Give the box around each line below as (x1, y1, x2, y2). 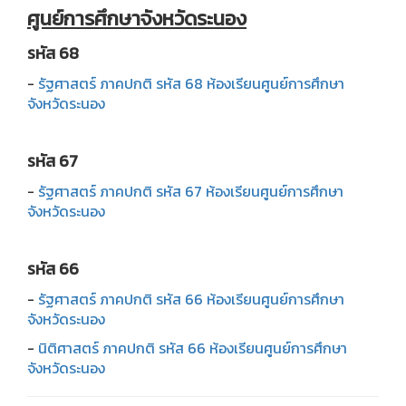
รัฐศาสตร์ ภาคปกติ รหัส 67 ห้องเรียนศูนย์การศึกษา (38, 179, 343, 202)
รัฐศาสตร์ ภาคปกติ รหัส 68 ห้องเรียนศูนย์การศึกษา (38, 72, 344, 94)
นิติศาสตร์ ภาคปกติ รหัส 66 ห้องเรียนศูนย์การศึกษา (38, 336, 347, 359)
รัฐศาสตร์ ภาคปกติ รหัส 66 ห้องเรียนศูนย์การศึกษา (38, 287, 344, 310)
